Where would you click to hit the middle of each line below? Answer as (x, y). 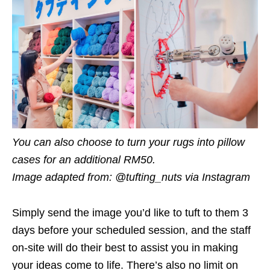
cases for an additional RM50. (84, 160)
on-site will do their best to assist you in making (125, 248)
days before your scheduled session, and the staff (131, 231)
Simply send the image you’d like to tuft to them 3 (130, 213)
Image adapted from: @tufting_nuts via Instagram (131, 177)
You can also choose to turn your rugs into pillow (128, 143)
